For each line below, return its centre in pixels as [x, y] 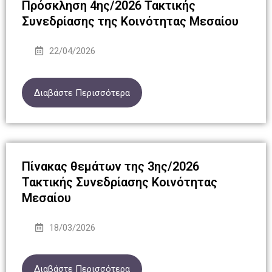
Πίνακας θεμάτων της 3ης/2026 [110, 166]
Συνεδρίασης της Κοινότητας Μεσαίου [130, 21]
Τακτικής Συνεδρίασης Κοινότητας [119, 182]
